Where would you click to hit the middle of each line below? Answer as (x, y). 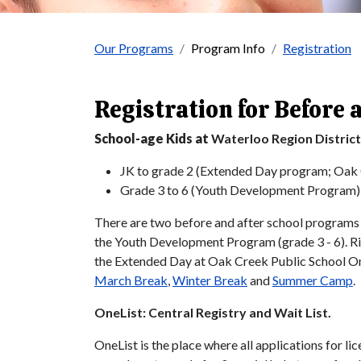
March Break (131, 280)
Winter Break (210, 280)
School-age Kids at (151, 139)
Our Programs (134, 48)
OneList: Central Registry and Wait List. (213, 313)
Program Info (228, 48)
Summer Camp (313, 280)
